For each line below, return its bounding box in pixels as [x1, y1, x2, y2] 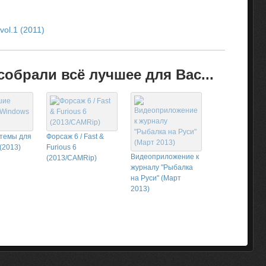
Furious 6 [46, 142, 77, 151]
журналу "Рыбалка [131, 163, 193, 172]
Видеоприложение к [131, 152, 199, 161]
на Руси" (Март [131, 173, 181, 182]
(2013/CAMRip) [46, 153, 97, 162]
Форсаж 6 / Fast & [46, 132, 104, 141]
